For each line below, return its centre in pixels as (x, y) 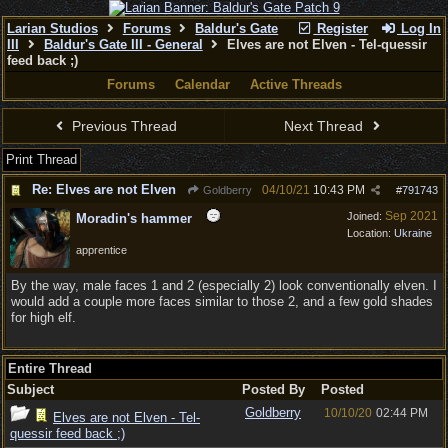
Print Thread (41, 159)
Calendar (202, 84)
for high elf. (43, 317)
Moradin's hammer (134, 218)
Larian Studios (52, 28)
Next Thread (326, 126)
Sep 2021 (411, 216)
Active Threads (295, 84)
